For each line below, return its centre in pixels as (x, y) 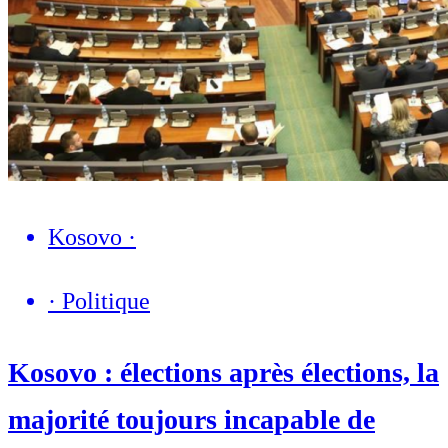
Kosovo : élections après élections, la (223, 373)
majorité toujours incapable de (191, 420)
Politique (106, 301)
